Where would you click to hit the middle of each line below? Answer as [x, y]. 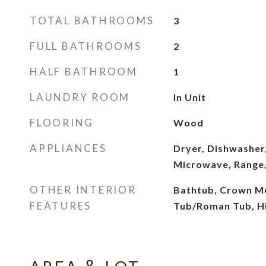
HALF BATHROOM [84, 72]
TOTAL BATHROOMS [92, 20]
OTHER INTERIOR [83, 190]
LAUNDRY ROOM [80, 97]
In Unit [189, 97]
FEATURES [61, 206]
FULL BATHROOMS [86, 46]
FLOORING [62, 123]
